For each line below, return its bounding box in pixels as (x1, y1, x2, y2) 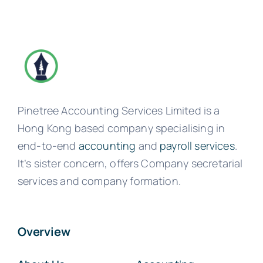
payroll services (160, 138, 235, 153)
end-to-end (17, 138, 79, 153)
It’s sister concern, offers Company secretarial (17, 156, 243, 170)
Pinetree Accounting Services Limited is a (17, 103, 220, 117)
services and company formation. (17, 173, 181, 188)
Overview (17, 223, 70, 240)
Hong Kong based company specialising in (17, 120, 225, 135)
